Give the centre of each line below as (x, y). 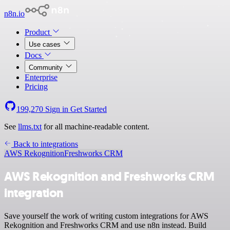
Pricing (36, 87)
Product (38, 32)
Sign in (57, 109)
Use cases (46, 44)
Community (47, 68)
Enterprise (41, 77)
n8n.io (14, 14)
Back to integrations (45, 144)
